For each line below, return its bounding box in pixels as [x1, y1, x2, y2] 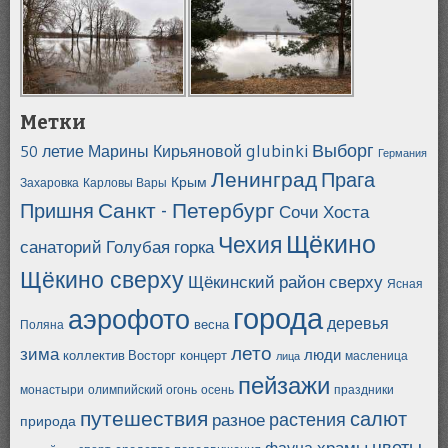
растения [269, 408, 346, 431]
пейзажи [238, 370, 330, 400]
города [233, 299, 323, 337]
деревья [327, 313, 389, 333]
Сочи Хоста [279, 201, 369, 222]
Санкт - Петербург [98, 197, 275, 223]
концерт [180, 346, 227, 364]
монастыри [20, 382, 84, 397]
